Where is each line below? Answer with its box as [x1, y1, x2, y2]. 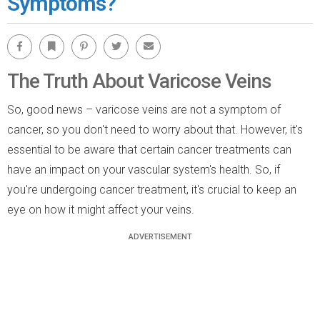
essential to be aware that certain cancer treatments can [7, 142, 291, 156]
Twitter [104, 34, 126, 42]
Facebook [7, 34, 37, 42]
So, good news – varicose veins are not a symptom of [7, 102, 281, 116]
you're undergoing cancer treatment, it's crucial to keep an [7, 182, 296, 196]
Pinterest [71, 34, 101, 42]
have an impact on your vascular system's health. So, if [7, 162, 280, 176]
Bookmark [39, 34, 71, 42]
